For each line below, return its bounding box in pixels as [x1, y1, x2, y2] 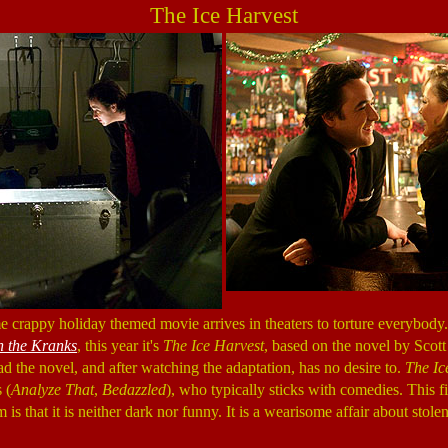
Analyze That [11, 381, 94, 398]
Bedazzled [102, 381, 166, 398]
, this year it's [77, 337, 163, 354]
